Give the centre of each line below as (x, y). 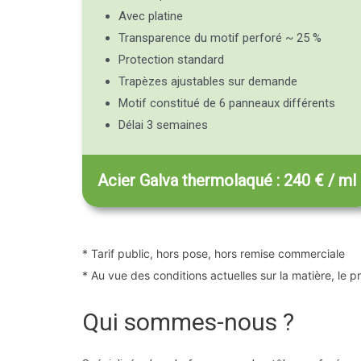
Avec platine (151, 17)
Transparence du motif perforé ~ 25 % (220, 38)
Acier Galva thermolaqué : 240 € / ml (227, 180)
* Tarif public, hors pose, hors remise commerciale (214, 253)
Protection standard (171, 60)
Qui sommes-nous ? (188, 322)
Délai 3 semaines (163, 125)
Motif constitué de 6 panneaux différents (227, 104)
